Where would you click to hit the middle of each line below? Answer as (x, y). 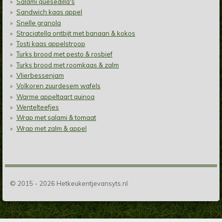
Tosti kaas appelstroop (51, 44)
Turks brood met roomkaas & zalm (67, 65)
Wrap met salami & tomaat (56, 118)
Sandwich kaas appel (49, 12)
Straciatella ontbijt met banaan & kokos (76, 33)
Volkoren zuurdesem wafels (58, 86)
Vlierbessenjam (40, 76)
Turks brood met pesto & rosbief (64, 54)
